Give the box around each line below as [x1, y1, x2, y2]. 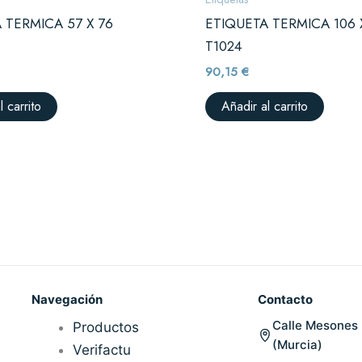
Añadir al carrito [221, 97, 309, 116]
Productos [72, 319, 139, 336]
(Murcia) [272, 337, 323, 353]
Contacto [258, 292, 314, 308]
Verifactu [72, 342, 131, 359]
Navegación [31, 292, 103, 308]
